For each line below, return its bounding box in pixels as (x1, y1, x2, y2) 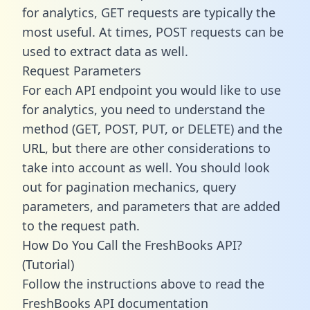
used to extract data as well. (22, 42, 188, 60)
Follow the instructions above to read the (22, 275, 264, 292)
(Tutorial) (22, 255, 74, 273)
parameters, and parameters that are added (22, 197, 280, 215)
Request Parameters (22, 62, 141, 79)
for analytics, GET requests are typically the (22, 3, 275, 21)
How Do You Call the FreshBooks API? (22, 236, 242, 253)
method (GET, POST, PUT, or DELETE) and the (22, 120, 282, 137)
